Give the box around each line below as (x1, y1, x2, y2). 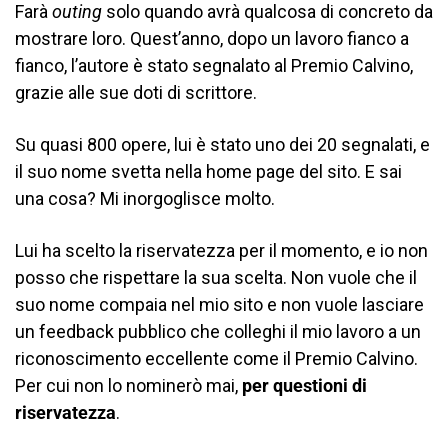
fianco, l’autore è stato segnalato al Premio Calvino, (15, 54, 413, 76)
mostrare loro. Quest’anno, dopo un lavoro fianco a (15, 27, 409, 49)
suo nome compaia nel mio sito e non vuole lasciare (15, 293, 424, 315)
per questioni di (242, 374, 367, 396)
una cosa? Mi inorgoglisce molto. (15, 187, 275, 209)
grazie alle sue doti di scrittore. (15, 81, 257, 103)
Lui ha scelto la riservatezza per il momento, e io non (15, 239, 428, 261)
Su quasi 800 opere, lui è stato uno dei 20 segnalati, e (15, 133, 430, 155)
